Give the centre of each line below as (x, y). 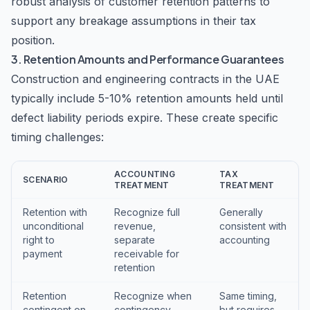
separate (135, 240)
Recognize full (147, 212)
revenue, (135, 226)
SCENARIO (46, 180)
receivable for (147, 254)
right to (39, 240)
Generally (241, 212)
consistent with (253, 226)
